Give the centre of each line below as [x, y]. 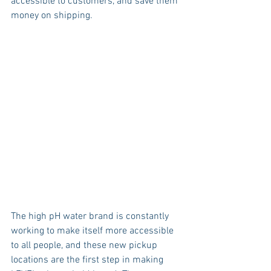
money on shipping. [53, 16]
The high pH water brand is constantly [91, 217]
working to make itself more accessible [93, 231]
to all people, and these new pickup [85, 246]
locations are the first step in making [88, 260]
